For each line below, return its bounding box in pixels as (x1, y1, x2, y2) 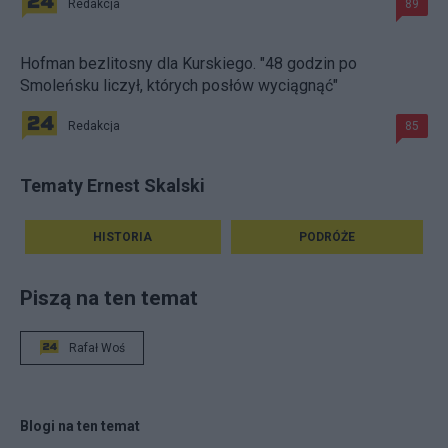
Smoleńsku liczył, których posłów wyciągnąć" (20, 76, 338, 96)
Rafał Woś (69, 341, 125, 356)
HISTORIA (93, 230, 153, 245)
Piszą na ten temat (20, 285, 198, 311)
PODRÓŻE (298, 230, 355, 245)
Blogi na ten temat (20, 418, 140, 435)
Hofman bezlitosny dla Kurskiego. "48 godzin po (20, 54, 357, 74)
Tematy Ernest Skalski (20, 175, 205, 197)
